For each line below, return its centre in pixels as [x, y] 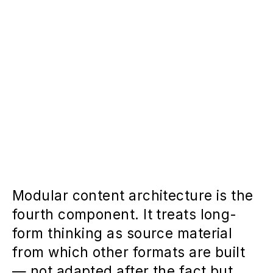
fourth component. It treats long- [125, 214]
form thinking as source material [122, 233]
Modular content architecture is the [133, 195]
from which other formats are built [129, 252]
